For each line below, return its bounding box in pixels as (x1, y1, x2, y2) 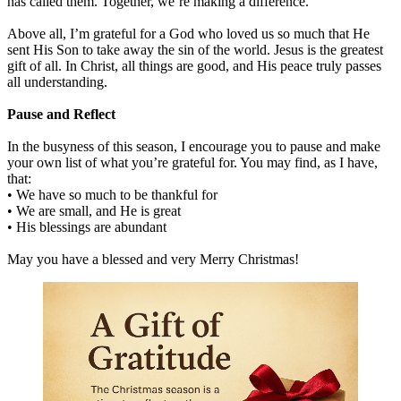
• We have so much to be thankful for (7, 186, 218, 202)
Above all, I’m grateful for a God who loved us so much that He (7, 25, 370, 41)
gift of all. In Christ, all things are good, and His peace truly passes (7, 57, 381, 73)
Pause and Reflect (7, 106, 115, 122)
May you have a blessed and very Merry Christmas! (7, 251, 299, 267)
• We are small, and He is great (7, 202, 181, 218)
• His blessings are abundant (7, 218, 166, 235)
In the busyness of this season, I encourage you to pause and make (7, 138, 380, 154)
